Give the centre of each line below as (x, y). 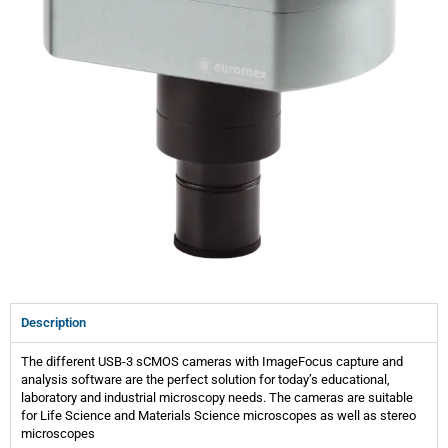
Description (53, 322)
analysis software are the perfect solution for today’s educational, (205, 379)
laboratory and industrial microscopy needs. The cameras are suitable (217, 397)
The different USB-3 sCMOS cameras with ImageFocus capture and (212, 361)
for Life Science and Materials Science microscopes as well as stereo (218, 415)
